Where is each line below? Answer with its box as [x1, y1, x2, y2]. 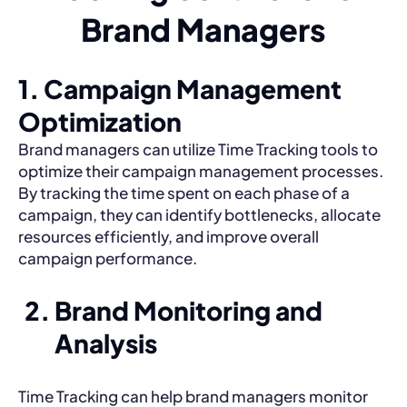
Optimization [18, 104, 182, 137]
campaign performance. [18, 247, 197, 268]
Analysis [55, 326, 157, 359]
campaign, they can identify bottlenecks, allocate [18, 203, 381, 224]
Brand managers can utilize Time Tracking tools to [18, 138, 378, 159]
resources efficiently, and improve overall [18, 225, 319, 246]
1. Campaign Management [18, 72, 342, 104]
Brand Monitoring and [55, 293, 323, 326]
